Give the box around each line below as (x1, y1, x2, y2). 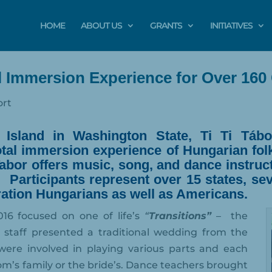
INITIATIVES (210, 20, 253, 31)
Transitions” (149, 210, 212, 222)
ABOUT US (81, 20, 122, 31)
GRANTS (150, 20, 182, 31)
